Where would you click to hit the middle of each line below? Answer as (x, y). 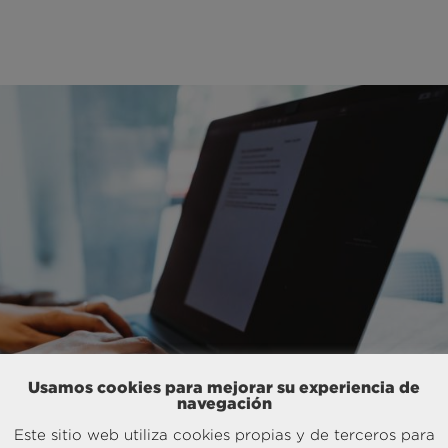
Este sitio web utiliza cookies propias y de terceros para (224, 434)
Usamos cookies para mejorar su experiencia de (224, 386)
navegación (224, 402)
